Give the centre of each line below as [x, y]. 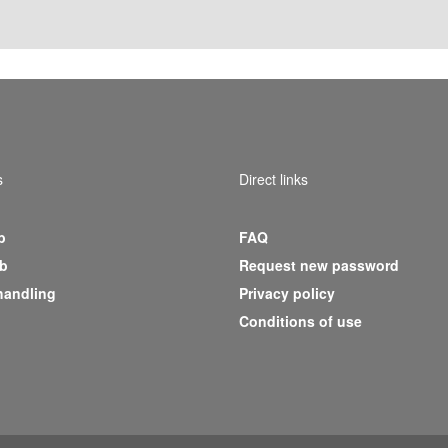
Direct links [273, 179]
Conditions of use [300, 321]
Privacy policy [287, 293]
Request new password [319, 265]
